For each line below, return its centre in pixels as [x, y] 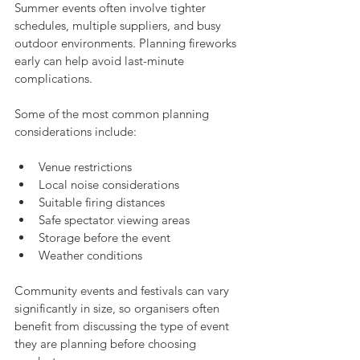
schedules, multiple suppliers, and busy [119, 25]
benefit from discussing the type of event [123, 325]
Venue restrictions [85, 166]
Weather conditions [90, 255]
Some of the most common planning [113, 113]
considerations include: [76, 131]
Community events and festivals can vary [123, 290]
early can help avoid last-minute [101, 60]
